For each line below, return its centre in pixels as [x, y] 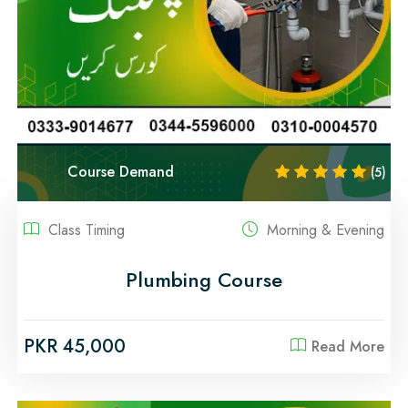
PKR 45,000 [75, 346]
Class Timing [84, 229]
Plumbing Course [204, 279]
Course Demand [121, 172]
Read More [348, 346]
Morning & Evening [323, 229]
